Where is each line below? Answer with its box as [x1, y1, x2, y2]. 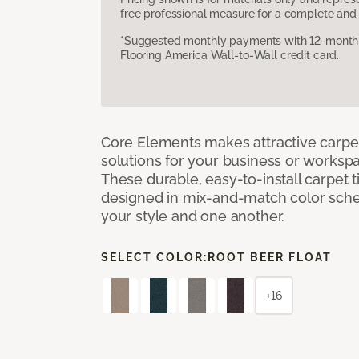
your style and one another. [101, 207, 285, 224]
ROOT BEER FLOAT [208, 250, 332, 264]
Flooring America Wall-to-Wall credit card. [120, 48, 340, 62]
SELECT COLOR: [101, 250, 208, 264]
